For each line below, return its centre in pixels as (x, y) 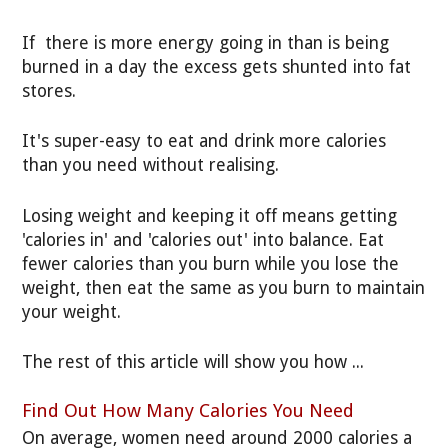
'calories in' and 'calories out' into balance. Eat (203, 239)
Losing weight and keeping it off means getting (210, 215)
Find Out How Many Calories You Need (188, 411)
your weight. (72, 311)
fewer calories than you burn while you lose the (211, 263)
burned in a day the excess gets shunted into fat (217, 66)
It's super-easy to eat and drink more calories (204, 141)
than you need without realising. (151, 165)
